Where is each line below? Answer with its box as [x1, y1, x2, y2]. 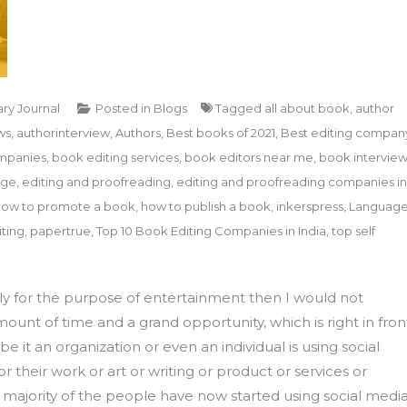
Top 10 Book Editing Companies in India [96, 223, 326, 238]
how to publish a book [141, 199, 271, 213]
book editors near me [184, 150, 313, 164]
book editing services [52, 150, 179, 164]
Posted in [95, 101, 154, 115]
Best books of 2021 [166, 125, 275, 140]
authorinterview [16, 125, 110, 140]
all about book [264, 101, 350, 115]
